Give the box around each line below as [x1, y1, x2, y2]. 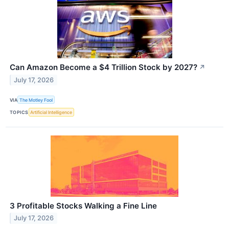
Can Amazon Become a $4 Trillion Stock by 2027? [10, 62, 197, 73]
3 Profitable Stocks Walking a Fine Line [10, 200, 157, 211]
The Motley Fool [19, 97, 53, 103]
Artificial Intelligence [30, 109, 73, 115]
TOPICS [10, 109, 29, 115]
